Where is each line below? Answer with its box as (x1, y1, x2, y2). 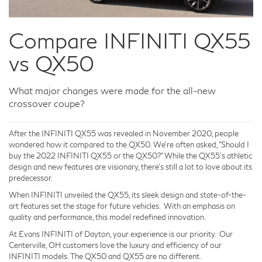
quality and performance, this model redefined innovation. (9, 212, 206, 222)
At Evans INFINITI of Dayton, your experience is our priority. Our (9, 229, 233, 239)
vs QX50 (9, 50, 94, 76)
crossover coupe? (9, 97, 85, 109)
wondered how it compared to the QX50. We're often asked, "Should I (9, 139, 249, 149)
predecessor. (9, 173, 54, 182)
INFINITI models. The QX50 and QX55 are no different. (9, 251, 201, 261)
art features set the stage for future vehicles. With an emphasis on (9, 201, 235, 211)
